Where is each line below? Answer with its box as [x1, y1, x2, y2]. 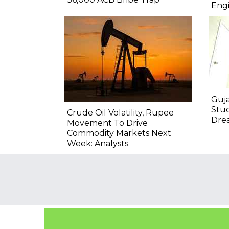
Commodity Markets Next [67, 128, 171, 139]
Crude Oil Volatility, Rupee [67, 108, 174, 118]
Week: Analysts [67, 139, 128, 149]
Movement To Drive [67, 118, 148, 128]
